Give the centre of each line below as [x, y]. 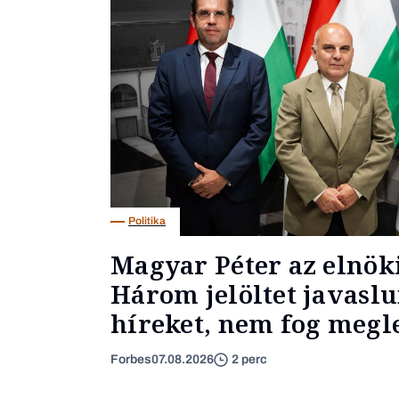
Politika [147, 221]
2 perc [249, 360]
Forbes [131, 359]
